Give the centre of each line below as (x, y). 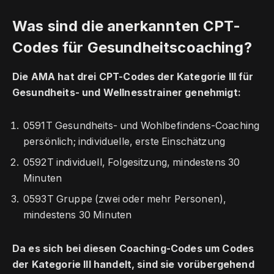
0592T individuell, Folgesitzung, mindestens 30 (132, 163)
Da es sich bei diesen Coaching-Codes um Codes (133, 248)
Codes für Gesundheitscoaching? (132, 47)
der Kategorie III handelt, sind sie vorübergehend (133, 264)
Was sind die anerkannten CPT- (127, 26)
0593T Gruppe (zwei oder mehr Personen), (125, 199)
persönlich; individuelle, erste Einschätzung (124, 142)
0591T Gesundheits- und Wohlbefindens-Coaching (142, 126)
